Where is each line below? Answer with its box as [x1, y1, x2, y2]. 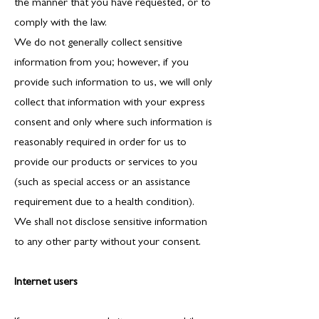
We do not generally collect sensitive [14, 38, 182, 49]
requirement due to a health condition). [14, 197, 194, 209]
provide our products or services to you [14, 157, 197, 169]
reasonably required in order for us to [14, 137, 187, 149]
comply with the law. [14, 18, 107, 29]
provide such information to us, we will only [14, 78, 212, 89]
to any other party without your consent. [14, 237, 201, 249]
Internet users [14, 277, 78, 288]
